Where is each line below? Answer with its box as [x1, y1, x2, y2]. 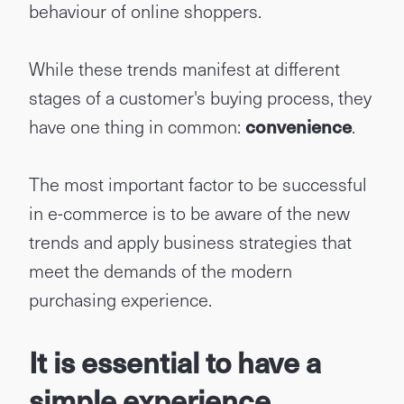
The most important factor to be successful [29, 170, 367, 197]
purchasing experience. [29, 286, 212, 313]
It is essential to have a [29, 340, 321, 383]
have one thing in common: [29, 113, 245, 140]
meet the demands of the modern [29, 257, 292, 284]
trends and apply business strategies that [29, 228, 352, 255]
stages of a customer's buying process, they [29, 84, 372, 111]
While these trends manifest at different [29, 55, 340, 82]
